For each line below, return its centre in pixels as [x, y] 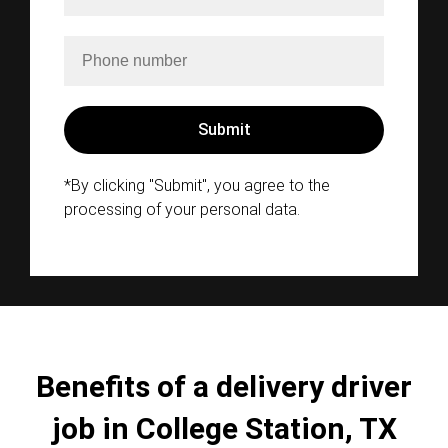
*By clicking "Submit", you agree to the [197, 185]
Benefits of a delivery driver [224, 386]
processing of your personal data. [182, 209]
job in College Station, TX [224, 428]
